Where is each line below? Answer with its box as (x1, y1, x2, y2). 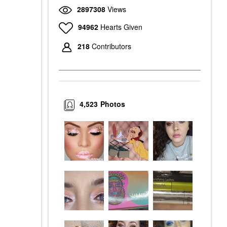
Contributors (92, 41, 131, 52)
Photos (100, 99, 126, 109)
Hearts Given (100, 21, 142, 32)
